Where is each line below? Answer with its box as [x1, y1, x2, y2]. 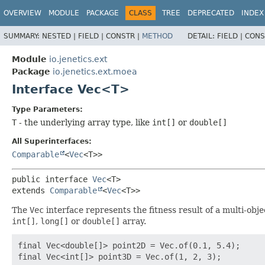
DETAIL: [188, 31, 217, 40]
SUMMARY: [4, 31, 42, 40]
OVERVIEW [4, 9, 41, 17]
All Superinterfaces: [12, 137, 92, 146]
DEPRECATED [188, 9, 234, 17]
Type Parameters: [12, 105, 83, 114]
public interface [12, 174, 92, 184]
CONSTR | [106, 31, 142, 40]
